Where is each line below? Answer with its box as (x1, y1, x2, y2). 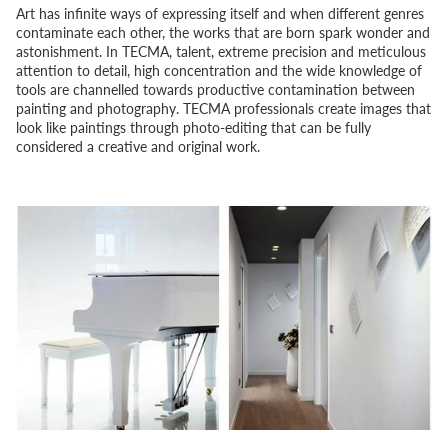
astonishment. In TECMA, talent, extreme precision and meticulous (16, 40, 426, 61)
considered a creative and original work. (16, 135, 260, 156)
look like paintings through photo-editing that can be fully (16, 116, 371, 137)
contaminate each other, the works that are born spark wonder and (16, 21, 430, 42)
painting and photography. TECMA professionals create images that (16, 97, 431, 118)
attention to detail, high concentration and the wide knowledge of (16, 59, 422, 80)
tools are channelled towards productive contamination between (16, 78, 415, 99)
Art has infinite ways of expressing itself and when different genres (16, 2, 424, 23)
